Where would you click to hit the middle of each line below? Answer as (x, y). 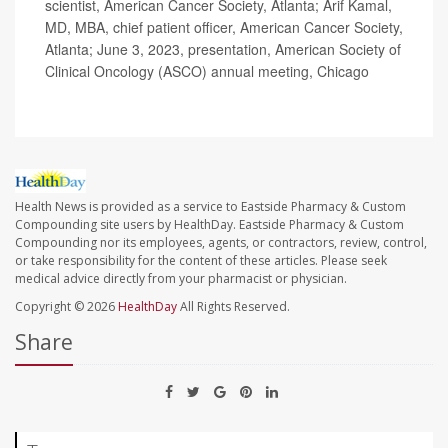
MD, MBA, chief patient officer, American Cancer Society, (224, 27)
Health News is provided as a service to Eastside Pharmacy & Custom (210, 206)
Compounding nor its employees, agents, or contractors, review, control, (221, 242)
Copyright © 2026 (66, 306)
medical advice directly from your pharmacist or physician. (181, 278)
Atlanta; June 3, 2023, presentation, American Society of (223, 49)
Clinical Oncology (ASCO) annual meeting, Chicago (207, 71)
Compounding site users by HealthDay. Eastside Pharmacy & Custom (209, 224)
